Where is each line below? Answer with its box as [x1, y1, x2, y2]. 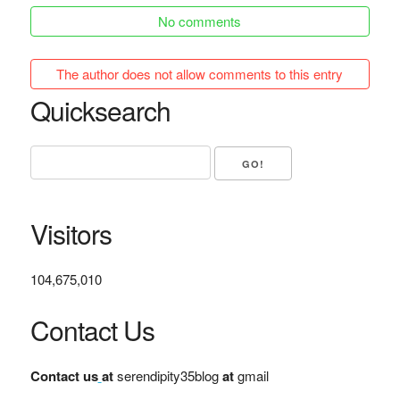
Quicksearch [29, 90, 171, 129]
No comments [158, 11, 242, 30]
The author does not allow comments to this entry [56, 63, 344, 83]
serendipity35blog [116, 366, 219, 386]
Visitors [29, 214, 112, 254]
